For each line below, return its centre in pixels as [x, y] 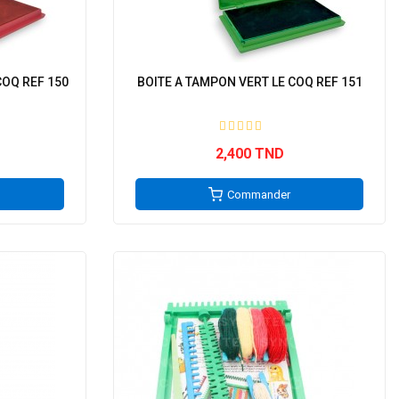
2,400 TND [249, 154]
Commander [259, 195]
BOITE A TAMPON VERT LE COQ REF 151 [249, 82]
